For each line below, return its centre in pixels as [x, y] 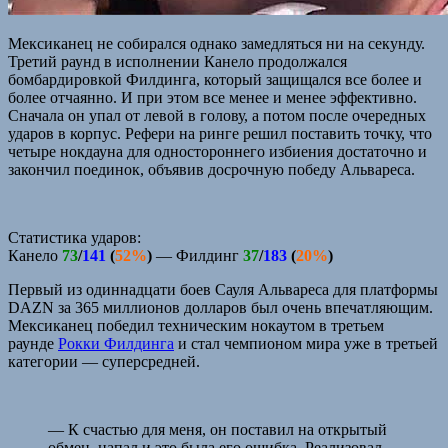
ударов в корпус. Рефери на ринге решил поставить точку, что [220, 133]
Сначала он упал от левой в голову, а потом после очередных [217, 115]
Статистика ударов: [74, 237]
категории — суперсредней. [104, 361]
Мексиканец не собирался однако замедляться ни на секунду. [216, 43]
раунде [33, 343]
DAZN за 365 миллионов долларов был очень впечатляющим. [220, 307]
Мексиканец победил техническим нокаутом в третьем [196, 325]
